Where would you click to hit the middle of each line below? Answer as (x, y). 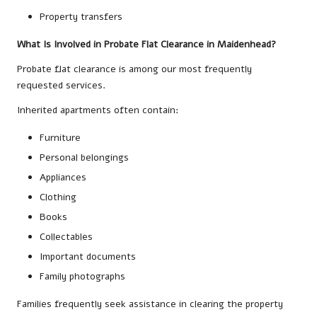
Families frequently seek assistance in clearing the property (150, 304)
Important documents (88, 257)
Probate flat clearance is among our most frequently (134, 69)
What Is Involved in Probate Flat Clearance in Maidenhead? (146, 44)
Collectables (66, 237)
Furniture (60, 137)
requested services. (61, 85)
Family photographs (82, 277)
